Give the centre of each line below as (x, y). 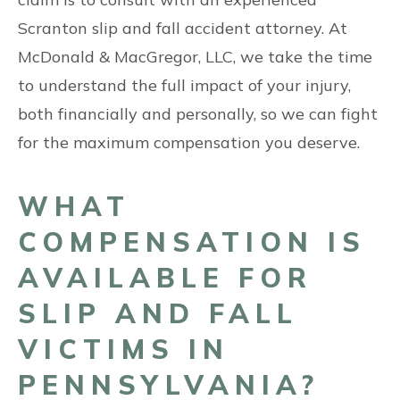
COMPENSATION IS (192, 242)
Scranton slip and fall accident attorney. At (183, 28)
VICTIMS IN (124, 349)
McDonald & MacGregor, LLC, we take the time (195, 57)
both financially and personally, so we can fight (198, 114)
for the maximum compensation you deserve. (189, 142)
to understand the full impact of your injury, (184, 85)
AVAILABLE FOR (165, 278)
